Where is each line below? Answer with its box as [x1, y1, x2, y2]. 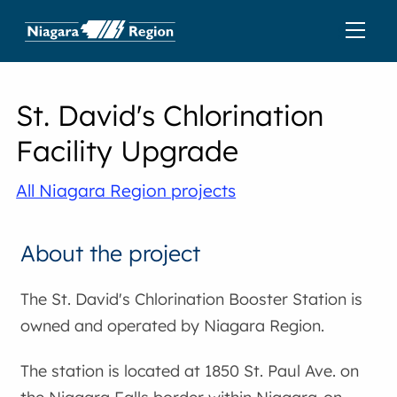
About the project [20, 239, 201, 267]
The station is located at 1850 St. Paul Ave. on [20, 361, 360, 382]
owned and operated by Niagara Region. [20, 315, 325, 336]
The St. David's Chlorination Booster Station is [20, 288, 363, 309]
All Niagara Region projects [16, 180, 237, 201]
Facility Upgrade [16, 133, 239, 168]
